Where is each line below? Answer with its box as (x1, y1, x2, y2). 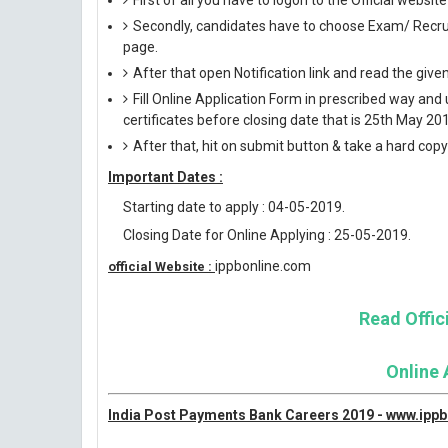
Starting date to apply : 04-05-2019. (123, 199, 345, 215)
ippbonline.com (215, 258, 311, 274)
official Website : (108, 259, 215, 274)
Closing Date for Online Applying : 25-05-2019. (123, 227, 411, 243)
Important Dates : (108, 169, 223, 185)
